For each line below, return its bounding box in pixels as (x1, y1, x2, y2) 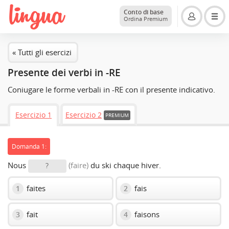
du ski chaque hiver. (88, 159, 161, 170)
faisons (132, 209, 159, 220)
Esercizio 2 (65, 110, 102, 120)
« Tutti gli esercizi (12, 47, 72, 58)
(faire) (68, 159, 88, 170)
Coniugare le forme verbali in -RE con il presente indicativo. (8, 84, 215, 95)
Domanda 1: (11, 142, 47, 151)
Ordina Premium (124, 15, 168, 22)
